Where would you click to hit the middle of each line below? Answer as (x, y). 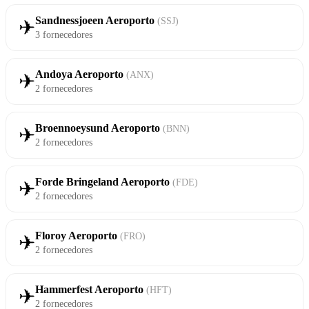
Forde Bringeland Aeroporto (104, 182)
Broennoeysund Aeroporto (99, 128)
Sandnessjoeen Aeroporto (96, 21)
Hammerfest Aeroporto (91, 290)
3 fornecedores (64, 35)
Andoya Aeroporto (81, 74)
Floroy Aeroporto (78, 236)
